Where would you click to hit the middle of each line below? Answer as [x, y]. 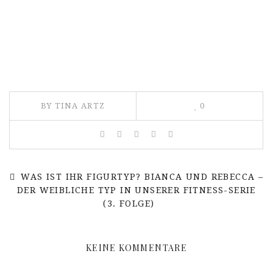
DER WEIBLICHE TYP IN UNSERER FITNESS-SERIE [136, 190]
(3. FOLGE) [129, 203]
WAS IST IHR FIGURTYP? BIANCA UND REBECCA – [141, 176]
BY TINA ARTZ [73, 105]
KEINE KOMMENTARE [136, 247]
